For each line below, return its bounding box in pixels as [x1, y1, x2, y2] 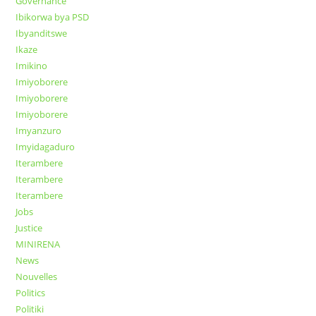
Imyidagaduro [16, 140, 75, 154]
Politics [16, 286, 46, 300]
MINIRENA [16, 238, 61, 251]
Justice [16, 221, 43, 235]
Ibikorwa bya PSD [16, 11, 90, 24]
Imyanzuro [16, 124, 62, 138]
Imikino [16, 59, 48, 73]
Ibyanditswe [16, 27, 68, 40]
